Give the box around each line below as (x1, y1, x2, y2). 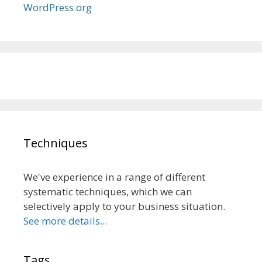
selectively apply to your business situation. (23, 199, 225, 213)
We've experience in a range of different (23, 170, 205, 184)
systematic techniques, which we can (23, 184, 192, 198)
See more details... (23, 213, 107, 227)
